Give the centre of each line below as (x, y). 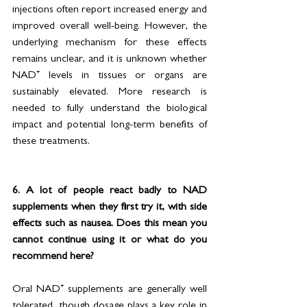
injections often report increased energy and (110, 10)
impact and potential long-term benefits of (110, 125)
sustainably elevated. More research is (110, 92)
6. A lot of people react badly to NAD (110, 191)
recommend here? (53, 257)
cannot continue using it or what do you (110, 240)
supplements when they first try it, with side (110, 207)
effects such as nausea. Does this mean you (110, 224)
